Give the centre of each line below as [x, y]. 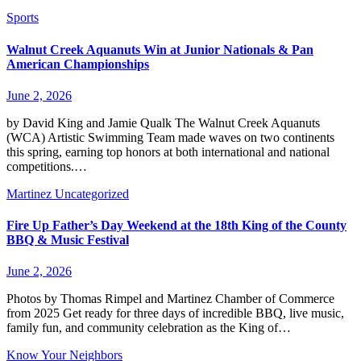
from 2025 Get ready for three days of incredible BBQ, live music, [175, 313]
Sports [23, 18]
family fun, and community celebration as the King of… [149, 328]
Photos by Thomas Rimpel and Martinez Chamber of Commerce [170, 299]
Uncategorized [92, 193]
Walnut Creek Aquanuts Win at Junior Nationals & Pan [160, 49]
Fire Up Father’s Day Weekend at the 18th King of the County [176, 226]
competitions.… [47, 166]
